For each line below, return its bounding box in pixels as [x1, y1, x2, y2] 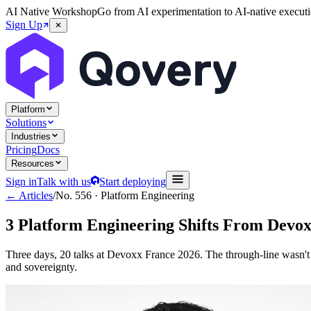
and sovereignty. [6, 260, 77, 273]
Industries [11, 131, 51, 142]
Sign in [6, 176, 37, 187]
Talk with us [37, 176, 91, 187]
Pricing [6, 144, 37, 155]
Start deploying [99, 176, 167, 187]
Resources [11, 158, 54, 169]
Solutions [6, 117, 47, 128]
